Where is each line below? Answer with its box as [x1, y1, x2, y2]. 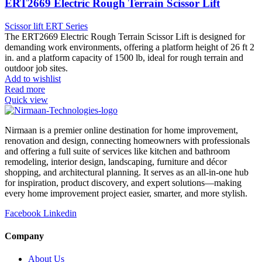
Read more [5, 84, 45, 94]
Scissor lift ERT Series [5, 20, 88, 31]
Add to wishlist [5, 73, 61, 84]
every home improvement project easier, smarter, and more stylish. [5, 188, 247, 198]
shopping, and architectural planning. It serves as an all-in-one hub [5, 167, 249, 177]
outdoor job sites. [5, 63, 68, 73]
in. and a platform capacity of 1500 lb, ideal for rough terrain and [5, 52, 243, 63]
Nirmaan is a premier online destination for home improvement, [5, 125, 238, 135]
